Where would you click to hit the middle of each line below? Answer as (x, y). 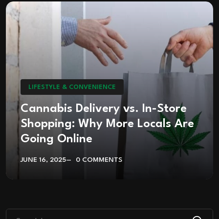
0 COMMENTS (99, 160)
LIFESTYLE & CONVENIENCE (72, 88)
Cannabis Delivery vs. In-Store (104, 109)
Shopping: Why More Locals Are (107, 124)
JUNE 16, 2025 (43, 160)
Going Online (56, 140)
